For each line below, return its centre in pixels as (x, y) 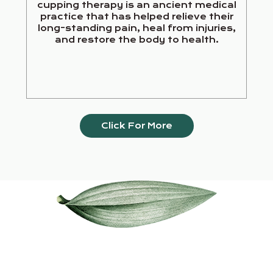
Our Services (136, 249)
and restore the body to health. (136, 40)
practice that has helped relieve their (136, 16)
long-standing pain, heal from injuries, (136, 28)
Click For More (136, 126)
